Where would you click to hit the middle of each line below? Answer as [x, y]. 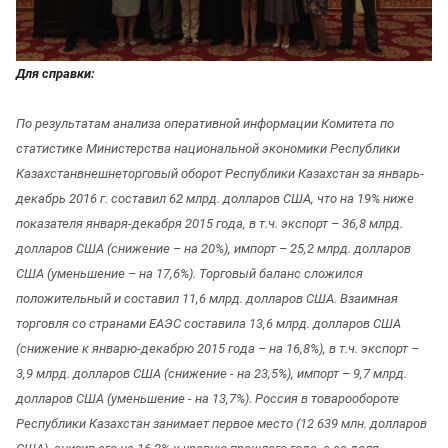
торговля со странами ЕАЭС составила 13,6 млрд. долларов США [208, 323]
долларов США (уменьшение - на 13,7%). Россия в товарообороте [207, 398]
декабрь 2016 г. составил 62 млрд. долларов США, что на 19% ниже [215, 198]
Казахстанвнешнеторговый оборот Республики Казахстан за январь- [220, 173]
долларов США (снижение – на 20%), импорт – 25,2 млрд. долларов [213, 248]
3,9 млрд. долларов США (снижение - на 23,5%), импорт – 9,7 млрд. [211, 373]
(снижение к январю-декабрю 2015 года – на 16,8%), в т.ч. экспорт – [217, 348]
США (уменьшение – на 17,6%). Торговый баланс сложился [189, 273]
